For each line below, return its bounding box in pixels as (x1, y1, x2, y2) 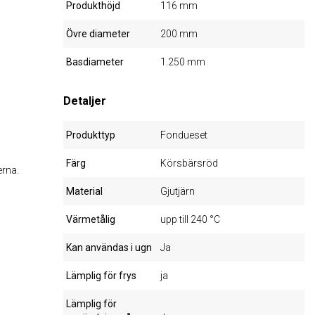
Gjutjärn (160, 186, 195, 197)
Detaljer (63, 94, 107, 108)
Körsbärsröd (160, 157, 219, 169)
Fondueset (160, 129, 208, 141)
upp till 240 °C (160, 214, 221, 225)
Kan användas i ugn (66, 242, 153, 253)
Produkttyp (66, 129, 116, 141)
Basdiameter (66, 56, 124, 67)
